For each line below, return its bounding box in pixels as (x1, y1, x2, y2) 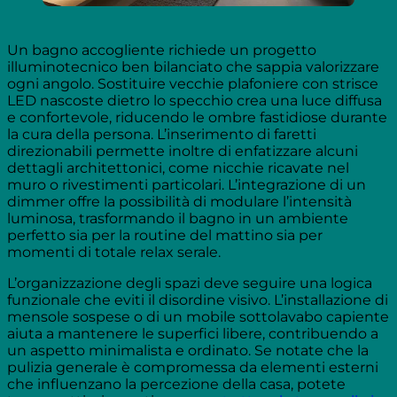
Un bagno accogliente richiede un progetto (7, 42, 316, 59)
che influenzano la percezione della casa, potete (7, 376, 346, 393)
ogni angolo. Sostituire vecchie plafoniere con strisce (7, 75, 378, 93)
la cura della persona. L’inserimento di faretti (7, 126, 316, 144)
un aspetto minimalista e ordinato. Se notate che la (7, 342, 369, 360)
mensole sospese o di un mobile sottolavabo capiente (7, 308, 389, 326)
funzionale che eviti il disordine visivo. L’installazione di (7, 292, 388, 309)
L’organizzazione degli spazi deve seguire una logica (7, 275, 372, 292)
